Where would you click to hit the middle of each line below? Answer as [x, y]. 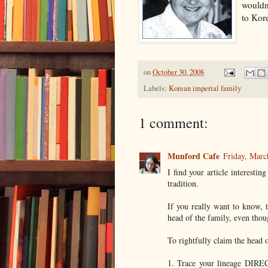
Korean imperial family [205, 88]
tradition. [183, 183]
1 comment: [173, 122]
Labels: [156, 88]
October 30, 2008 [178, 72]
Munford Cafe [194, 156]
